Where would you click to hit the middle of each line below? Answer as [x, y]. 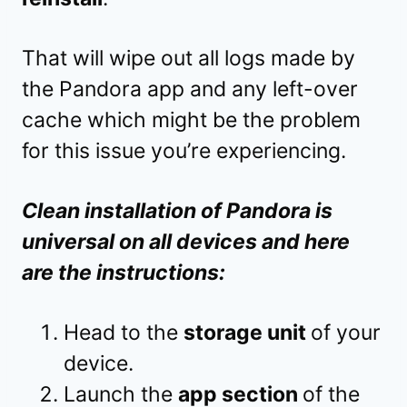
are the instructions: [124, 273]
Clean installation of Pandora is [177, 211]
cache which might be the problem [191, 120]
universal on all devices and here [186, 242]
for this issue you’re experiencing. [184, 151]
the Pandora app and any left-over [190, 89]
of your [346, 333]
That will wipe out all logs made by [189, 59]
